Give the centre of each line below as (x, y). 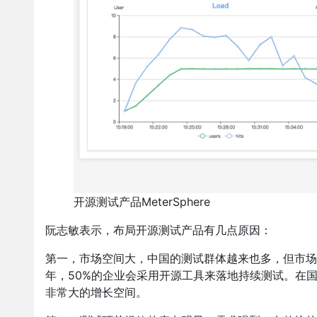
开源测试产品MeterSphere (142, 202)
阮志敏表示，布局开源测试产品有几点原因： (158, 230)
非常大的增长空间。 (96, 293)
